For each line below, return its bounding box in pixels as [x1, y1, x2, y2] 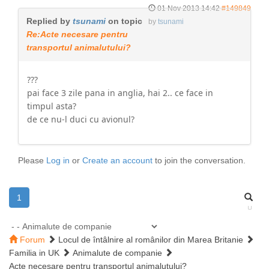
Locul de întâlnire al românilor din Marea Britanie [58, 235, 243, 244]
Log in [46, 156, 70, 165]
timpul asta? [27, 100, 76, 112]
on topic [106, 16, 142, 26]
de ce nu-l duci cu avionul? [27, 113, 134, 125]
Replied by [26, 16, 73, 26]
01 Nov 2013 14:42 [157, 4, 220, 13]
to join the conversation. [153, 156, 246, 165]
